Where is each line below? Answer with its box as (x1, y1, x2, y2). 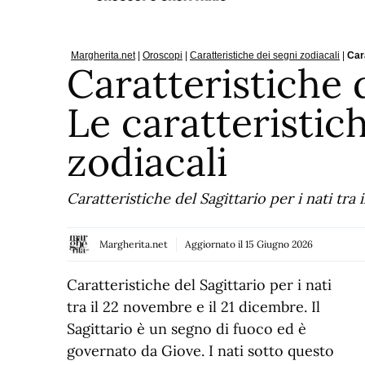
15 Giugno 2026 (245, 237, 313, 250)
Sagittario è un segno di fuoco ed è (67, 319, 306, 338)
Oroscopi (143, 49, 182, 61)
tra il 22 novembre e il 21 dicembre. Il (67, 297, 320, 316)
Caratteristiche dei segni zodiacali (190, 49, 340, 61)
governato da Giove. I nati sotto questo (67, 341, 334, 360)
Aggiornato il (185, 237, 245, 250)
